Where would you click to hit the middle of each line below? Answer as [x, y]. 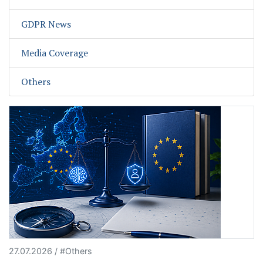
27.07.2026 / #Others [50, 251]
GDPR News [46, 24]
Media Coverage [55, 53]
